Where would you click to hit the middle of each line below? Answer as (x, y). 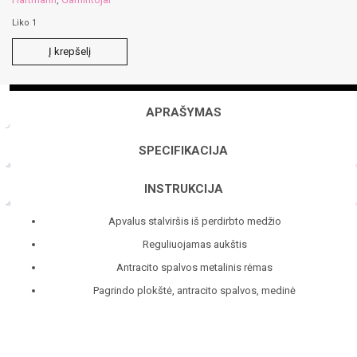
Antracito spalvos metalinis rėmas (194, 267)
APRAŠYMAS (183, 113)
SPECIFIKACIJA (183, 151)
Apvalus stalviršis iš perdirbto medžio (194, 221)
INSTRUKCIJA (183, 189)
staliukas (31, 116)
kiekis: (25, 59)
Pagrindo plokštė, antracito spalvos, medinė (194, 290)
